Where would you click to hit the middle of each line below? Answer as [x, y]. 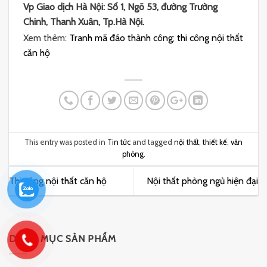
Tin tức [119, 142]
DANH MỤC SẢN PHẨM [63, 239]
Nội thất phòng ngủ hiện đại [202, 181]
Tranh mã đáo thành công [121, 38]
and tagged [152, 142]
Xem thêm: [46, 38]
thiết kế [215, 142]
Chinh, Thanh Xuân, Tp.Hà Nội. [84, 21]
